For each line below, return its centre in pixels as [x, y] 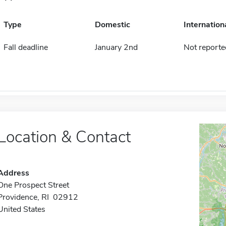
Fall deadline [25, 48]
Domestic [112, 25]
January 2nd [116, 48]
